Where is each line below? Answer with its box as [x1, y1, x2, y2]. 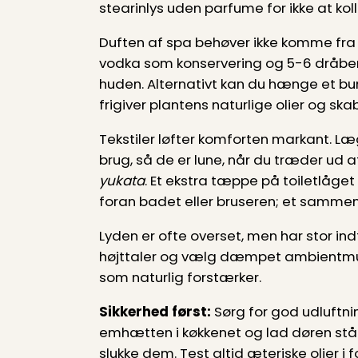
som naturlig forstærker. [99, 267, 261, 287]
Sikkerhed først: [99, 301, 211, 321]
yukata [99, 171, 145, 191]
